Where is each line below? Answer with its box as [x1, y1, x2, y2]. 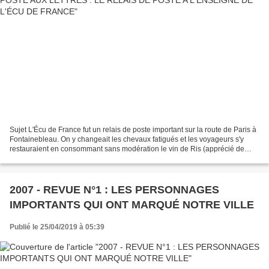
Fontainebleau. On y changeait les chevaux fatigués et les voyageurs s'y [10, 134, 244, 144]
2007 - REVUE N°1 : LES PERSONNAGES [10, 183, 219, 196]
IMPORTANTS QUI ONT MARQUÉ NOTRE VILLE [10, 198, 254, 211]
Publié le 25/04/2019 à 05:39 [10, 222, 104, 231]
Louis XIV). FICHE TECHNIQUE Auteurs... [10, 154, 145, 163]
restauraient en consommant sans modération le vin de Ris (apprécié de [10, 144, 244, 153]
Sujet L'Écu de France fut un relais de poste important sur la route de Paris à [10, 125, 256, 134]
